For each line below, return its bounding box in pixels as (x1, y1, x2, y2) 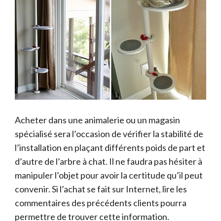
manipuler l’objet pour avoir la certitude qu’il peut (15, 169, 203, 181)
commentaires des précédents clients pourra (15, 197, 186, 208)
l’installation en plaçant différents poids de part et (15, 142, 205, 153)
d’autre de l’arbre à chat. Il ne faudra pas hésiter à (15, 155, 202, 167)
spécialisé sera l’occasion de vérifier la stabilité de (15, 128, 203, 139)
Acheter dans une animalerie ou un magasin (15, 114, 180, 125)
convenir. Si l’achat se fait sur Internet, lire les (15, 183, 187, 194)
